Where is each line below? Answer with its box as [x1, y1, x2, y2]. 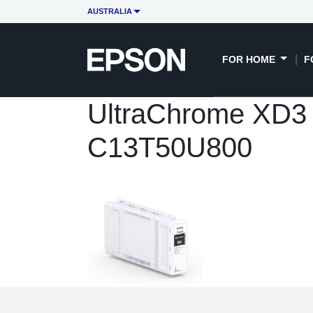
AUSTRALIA [87, 7, 132, 16]
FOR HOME [221, 53, 278, 65]
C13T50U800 [87, 131, 252, 163]
